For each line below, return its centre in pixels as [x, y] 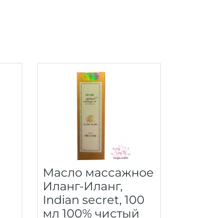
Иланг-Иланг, [83, 186]
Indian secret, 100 [94, 200]
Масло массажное [98, 173]
